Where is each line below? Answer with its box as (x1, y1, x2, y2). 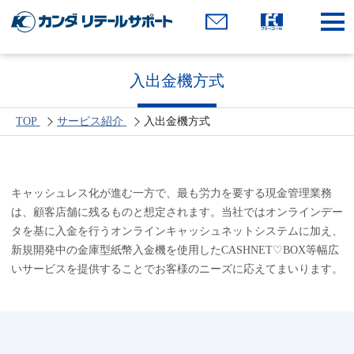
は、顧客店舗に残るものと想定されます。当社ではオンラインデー (10, 205, 343, 218)
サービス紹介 (57, 115, 124, 127)
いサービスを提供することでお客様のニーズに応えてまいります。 (10, 262, 343, 275)
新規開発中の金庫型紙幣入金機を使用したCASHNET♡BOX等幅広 (10, 243, 339, 256)
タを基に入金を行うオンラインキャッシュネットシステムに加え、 (10, 224, 343, 237)
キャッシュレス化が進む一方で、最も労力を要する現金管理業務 (10, 186, 332, 199)
